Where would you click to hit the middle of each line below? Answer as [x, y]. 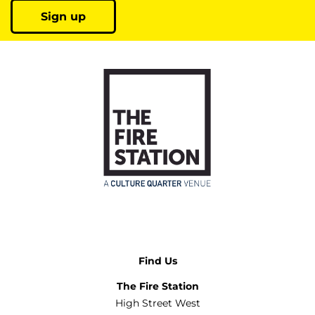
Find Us [157, 261]
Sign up [63, 16]
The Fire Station [157, 286]
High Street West [157, 303]
